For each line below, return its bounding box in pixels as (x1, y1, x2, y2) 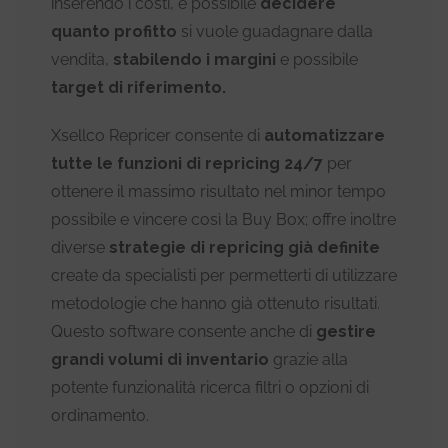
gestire (316, 321, 376, 341)
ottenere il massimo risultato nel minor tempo (51, 181, 386, 201)
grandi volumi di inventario (51, 349, 269, 369)
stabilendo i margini (113, 49, 280, 69)
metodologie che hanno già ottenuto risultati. (51, 293, 380, 313)
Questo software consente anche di (51, 321, 316, 341)
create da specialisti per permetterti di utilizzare (51, 265, 397, 285)
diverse (51, 237, 109, 257)
